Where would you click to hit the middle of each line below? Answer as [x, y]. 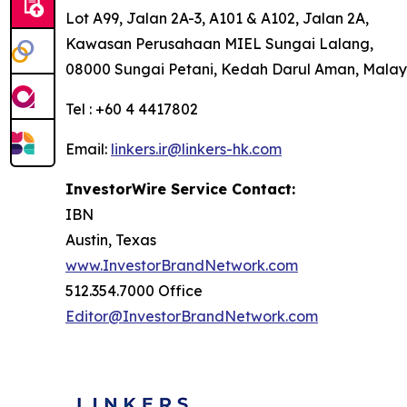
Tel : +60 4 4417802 [132, 109]
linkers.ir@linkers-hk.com [196, 149]
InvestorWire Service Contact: [180, 189]
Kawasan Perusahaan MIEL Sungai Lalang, [219, 44]
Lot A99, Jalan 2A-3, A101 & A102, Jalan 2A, [217, 18]
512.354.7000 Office [134, 291]
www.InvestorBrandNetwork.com [182, 265]
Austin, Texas [111, 240]
